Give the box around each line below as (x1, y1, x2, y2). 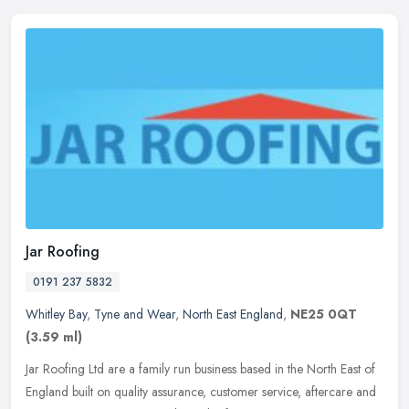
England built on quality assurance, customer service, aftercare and (26, 383, 376, 402)
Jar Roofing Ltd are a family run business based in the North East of (26, 360, 375, 379)
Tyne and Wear (94, 305, 175, 324)
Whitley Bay (26, 305, 87, 324)
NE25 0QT (290, 305, 357, 324)
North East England (183, 305, 283, 324)
